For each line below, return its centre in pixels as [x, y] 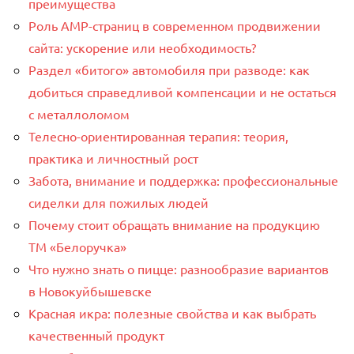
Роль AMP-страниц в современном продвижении [175, 25]
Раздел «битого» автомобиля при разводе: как [169, 69]
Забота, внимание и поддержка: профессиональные [183, 180]
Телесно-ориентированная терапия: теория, [158, 136]
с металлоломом [79, 113]
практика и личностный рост [113, 158]
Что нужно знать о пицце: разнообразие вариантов [179, 268]
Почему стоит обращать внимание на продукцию [174, 224]
